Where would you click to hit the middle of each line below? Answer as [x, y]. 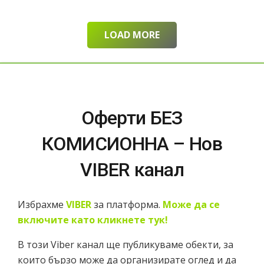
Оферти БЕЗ [132, 118]
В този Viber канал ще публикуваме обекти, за [126, 244]
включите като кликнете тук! [93, 220]
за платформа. [128, 204]
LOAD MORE [132, 34]
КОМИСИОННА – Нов [132, 143]
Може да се [191, 204]
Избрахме [42, 204]
